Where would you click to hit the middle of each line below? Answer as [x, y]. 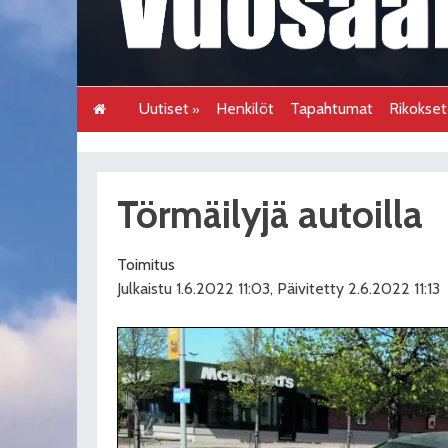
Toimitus [146, 264]
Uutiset [164, 108]
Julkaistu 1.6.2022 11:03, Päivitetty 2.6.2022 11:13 [278, 288]
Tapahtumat [332, 108]
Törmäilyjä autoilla [270, 214]
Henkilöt [245, 108]
